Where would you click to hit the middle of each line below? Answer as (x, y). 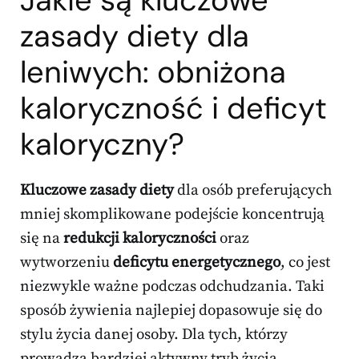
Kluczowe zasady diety (97, 190)
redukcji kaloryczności (140, 238)
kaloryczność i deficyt (173, 108)
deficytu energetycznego (197, 262)
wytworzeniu (67, 262)
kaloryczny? (102, 144)
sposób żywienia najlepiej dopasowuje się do (171, 310)
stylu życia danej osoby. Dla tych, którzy (154, 334)
